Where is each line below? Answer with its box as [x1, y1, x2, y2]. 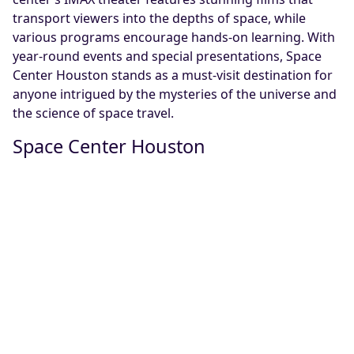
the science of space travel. [13, 104, 174, 122]
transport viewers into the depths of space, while [13, 9, 306, 27]
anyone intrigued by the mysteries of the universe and [13, 85, 337, 103]
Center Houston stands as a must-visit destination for [13, 66, 333, 84]
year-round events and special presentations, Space [13, 47, 322, 65]
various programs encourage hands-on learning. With [13, 28, 335, 46]
